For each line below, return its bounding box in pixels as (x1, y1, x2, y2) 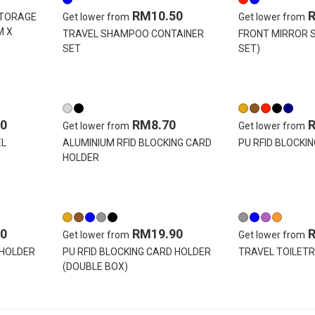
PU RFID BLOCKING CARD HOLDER (63, 246, 211, 258)
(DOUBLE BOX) (63, 261, 128, 273)
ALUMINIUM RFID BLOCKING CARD (63, 137, 212, 149)
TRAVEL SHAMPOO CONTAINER (63, 28, 204, 40)
